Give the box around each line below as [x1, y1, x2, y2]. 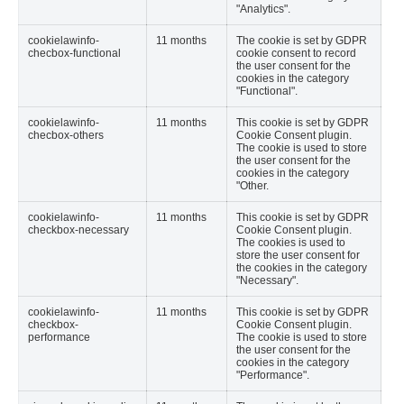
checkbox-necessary [28, 223, 129, 236]
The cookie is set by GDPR [236, 33, 367, 47]
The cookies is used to [236, 235, 345, 249]
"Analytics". [236, 2, 290, 15]
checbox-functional [28, 46, 121, 60]
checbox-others [28, 128, 104, 142]
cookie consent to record [236, 46, 356, 60]
